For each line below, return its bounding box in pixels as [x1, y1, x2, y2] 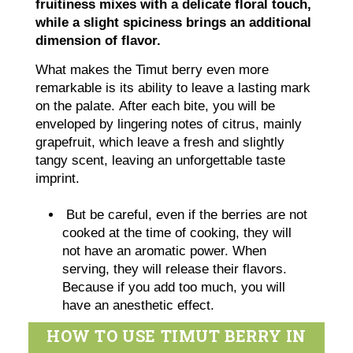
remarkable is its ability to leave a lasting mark [35, 80, 311, 95]
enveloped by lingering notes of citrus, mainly [35, 116, 303, 132]
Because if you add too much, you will [62, 280, 286, 295]
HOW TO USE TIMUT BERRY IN [46, 325, 307, 347]
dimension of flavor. [35, 32, 162, 48]
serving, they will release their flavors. [62, 262, 288, 277]
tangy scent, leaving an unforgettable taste [35, 152, 286, 168]
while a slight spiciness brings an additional [35, 14, 312, 30]
